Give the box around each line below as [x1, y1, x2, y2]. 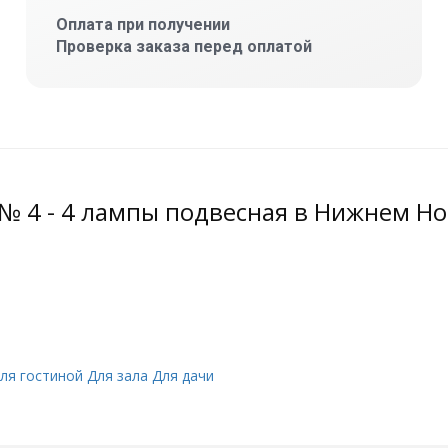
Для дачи [152, 366, 214, 386]
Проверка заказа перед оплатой [55, 37, 312, 57]
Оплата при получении [55, 15, 230, 35]
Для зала [87, 366, 148, 386]
